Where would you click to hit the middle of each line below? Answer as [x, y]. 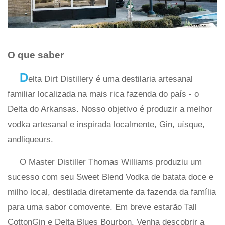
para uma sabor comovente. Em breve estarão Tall [102, 207]
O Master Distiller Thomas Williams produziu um [111, 162]
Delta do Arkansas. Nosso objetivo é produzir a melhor [110, 109]
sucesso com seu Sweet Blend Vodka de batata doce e [110, 177]
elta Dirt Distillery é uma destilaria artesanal [110, 79]
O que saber [36, 55]
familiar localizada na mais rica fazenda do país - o [103, 94]
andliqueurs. [30, 139]
